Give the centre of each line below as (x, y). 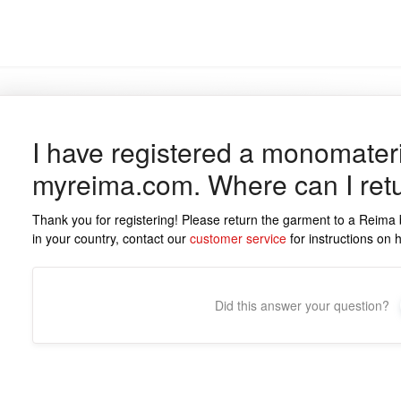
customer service (238, 238)
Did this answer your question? (303, 305)
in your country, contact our (111, 238)
